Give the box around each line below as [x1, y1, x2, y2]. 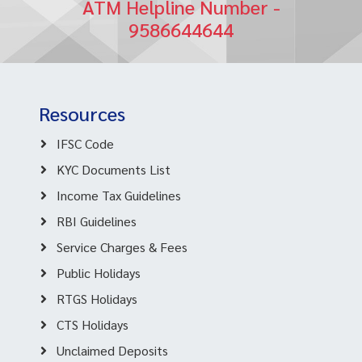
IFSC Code [57, 134, 114, 152]
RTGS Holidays [57, 289, 137, 307]
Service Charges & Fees [57, 238, 187, 255]
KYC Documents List [57, 160, 170, 178]
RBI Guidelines [57, 212, 137, 229]
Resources [39, 99, 125, 126]
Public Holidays [57, 263, 141, 281]
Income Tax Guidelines [57, 186, 181, 204]
